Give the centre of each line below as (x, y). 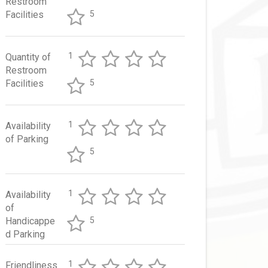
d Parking (25, 234)
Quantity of (28, 57)
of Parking (27, 139)
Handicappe (30, 221)
